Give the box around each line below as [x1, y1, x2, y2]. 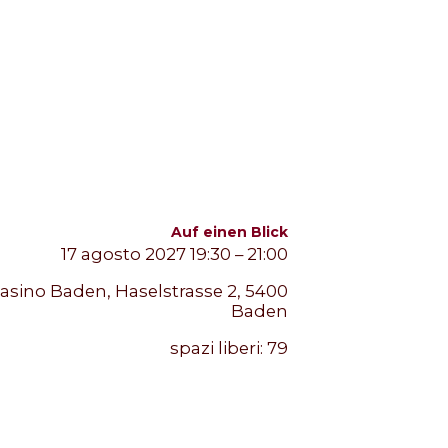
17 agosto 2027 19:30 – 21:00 [60, 244, 288, 265]
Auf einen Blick [170, 222, 288, 241]
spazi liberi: [169, 337, 267, 358]
